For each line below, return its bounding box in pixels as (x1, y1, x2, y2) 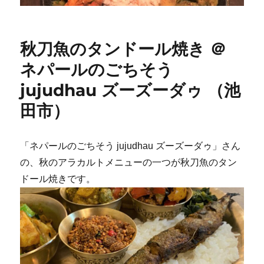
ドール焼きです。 (20, 174, 96, 184)
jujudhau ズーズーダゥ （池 (20, 80, 241, 101)
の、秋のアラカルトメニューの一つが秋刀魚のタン (20, 157, 237, 168)
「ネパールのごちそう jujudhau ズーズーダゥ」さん (20, 141, 241, 151)
